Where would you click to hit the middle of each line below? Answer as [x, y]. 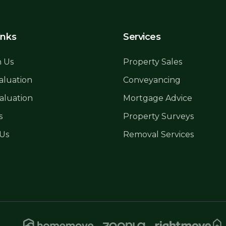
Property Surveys [158, 116]
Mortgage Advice [158, 98]
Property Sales [153, 62]
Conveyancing [152, 80]
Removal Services [158, 134]
